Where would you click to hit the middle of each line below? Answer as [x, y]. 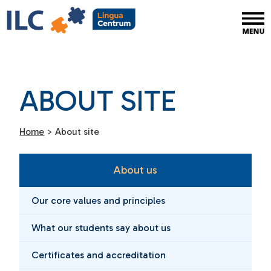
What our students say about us [101, 228]
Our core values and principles [99, 201]
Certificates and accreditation [99, 255]
